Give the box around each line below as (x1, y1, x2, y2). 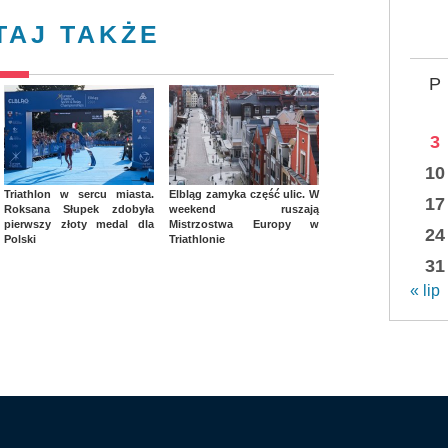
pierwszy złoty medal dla (4, 218, 154, 231)
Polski (4, 233, 36, 246)
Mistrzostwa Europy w (169, 218, 319, 231)
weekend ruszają (169, 203, 319, 216)
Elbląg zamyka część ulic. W (169, 188, 319, 201)
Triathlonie (169, 233, 225, 246)
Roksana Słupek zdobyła (4, 203, 154, 216)
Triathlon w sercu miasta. (4, 188, 154, 201)
